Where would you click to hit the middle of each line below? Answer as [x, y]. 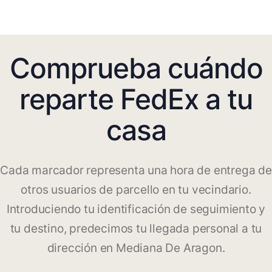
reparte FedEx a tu [136, 99]
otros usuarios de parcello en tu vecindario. [136, 190]
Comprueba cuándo [136, 68]
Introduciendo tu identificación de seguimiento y [136, 209]
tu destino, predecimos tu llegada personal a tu [136, 229]
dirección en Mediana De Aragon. [136, 248]
